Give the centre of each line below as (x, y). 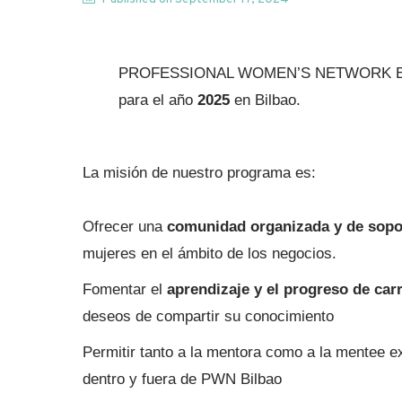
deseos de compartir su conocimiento (208, 316)
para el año (158, 100)
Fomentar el (125, 289)
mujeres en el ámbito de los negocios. (210, 253)
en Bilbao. (266, 100)
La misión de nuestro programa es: (199, 172)
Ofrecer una (125, 226)
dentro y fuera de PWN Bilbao (182, 379)
